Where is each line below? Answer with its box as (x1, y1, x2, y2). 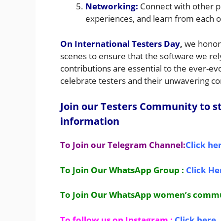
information (60, 114, 119, 128)
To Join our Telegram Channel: (60, 139, 185, 151)
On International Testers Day (60, 37, 180, 49)
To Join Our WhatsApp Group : (60, 164, 186, 176)
